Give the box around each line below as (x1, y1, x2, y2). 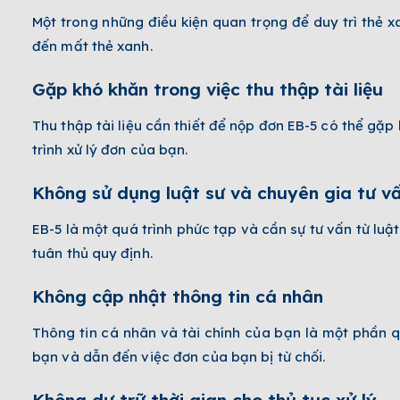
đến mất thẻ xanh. (32, 37, 153, 54)
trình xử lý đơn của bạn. (32, 140, 188, 158)
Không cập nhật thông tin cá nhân (32, 285, 323, 307)
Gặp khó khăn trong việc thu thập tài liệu (32, 78, 383, 100)
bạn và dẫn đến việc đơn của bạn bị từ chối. (32, 347, 326, 365)
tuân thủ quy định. (32, 244, 153, 262)
